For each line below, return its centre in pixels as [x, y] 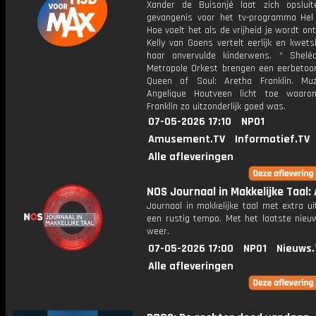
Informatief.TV [272, 139]
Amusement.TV [187, 139]
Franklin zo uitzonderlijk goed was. [216, 107]
